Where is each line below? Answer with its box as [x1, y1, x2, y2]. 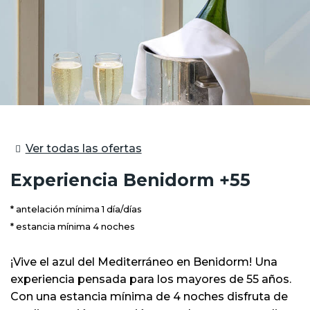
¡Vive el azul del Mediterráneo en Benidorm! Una [10, 255, 277, 268]
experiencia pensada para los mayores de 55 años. [10, 272, 291, 286]
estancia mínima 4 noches [16, 221, 135, 232]
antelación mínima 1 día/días [16, 203, 142, 215]
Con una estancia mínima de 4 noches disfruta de [10, 289, 288, 303]
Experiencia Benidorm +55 [10, 169, 250, 190]
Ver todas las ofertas [25, 142, 142, 155]
